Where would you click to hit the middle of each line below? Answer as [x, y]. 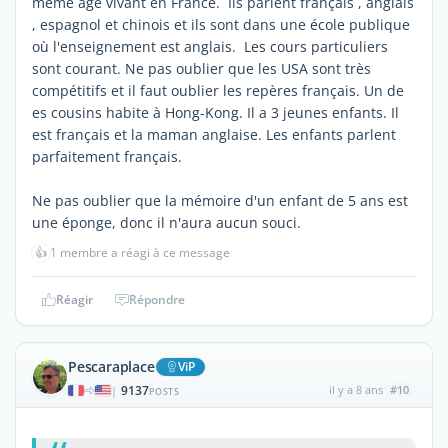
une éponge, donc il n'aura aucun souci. [166, 222]
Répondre [157, 299]
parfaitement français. [107, 156]
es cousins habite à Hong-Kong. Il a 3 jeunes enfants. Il [215, 112]
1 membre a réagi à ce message [140, 252]
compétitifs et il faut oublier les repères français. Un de [218, 90]
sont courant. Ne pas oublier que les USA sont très [201, 68]
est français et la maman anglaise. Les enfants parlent [214, 134]
